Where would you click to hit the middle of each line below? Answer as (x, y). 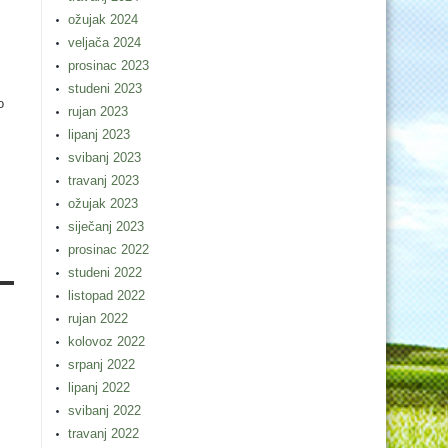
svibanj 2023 (104, 157)
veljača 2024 (104, 42)
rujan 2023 (98, 111)
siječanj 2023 (106, 226)
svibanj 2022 (104, 410)
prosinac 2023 (108, 65)
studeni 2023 (105, 88)
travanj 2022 (103, 433)
